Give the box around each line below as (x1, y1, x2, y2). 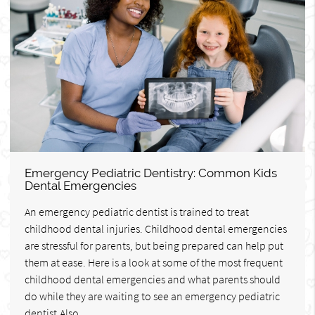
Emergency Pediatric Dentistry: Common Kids (25, 165, 277, 180)
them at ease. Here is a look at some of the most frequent (25, 255, 283, 269)
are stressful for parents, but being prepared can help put (25, 238, 283, 252)
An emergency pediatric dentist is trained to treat (25, 204, 249, 219)
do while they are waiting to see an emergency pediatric (25, 288, 280, 303)
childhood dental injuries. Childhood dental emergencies (25, 221, 287, 236)
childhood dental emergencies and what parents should (25, 271, 281, 286)
